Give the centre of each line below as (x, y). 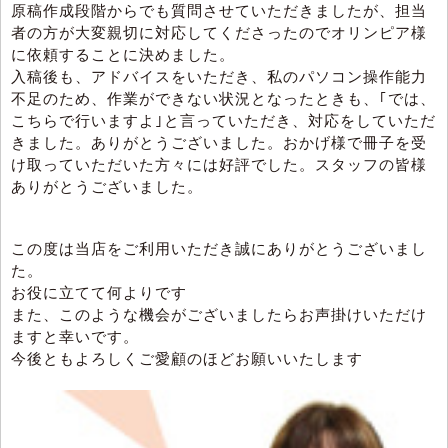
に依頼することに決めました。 (123, 55)
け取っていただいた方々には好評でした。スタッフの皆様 (219, 165)
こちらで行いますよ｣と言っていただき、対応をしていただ (223, 121)
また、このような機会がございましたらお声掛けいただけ (219, 315)
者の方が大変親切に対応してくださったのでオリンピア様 (219, 33)
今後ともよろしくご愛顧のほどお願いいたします (187, 359)
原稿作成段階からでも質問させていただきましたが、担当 (219, 11)
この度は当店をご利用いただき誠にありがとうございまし (219, 249)
